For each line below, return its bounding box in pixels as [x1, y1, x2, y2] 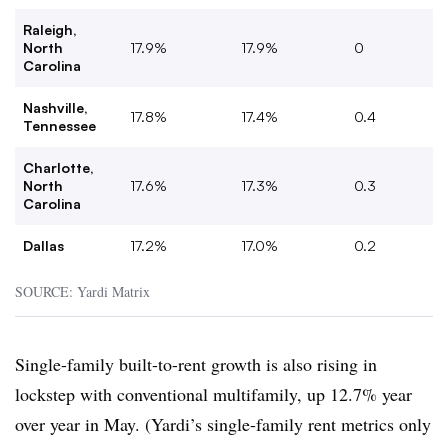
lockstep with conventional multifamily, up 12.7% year [15, 381, 412, 406]
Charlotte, [23, 158, 94, 176]
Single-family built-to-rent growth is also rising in [15, 351, 377, 376]
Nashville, [23, 98, 88, 116]
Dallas [23, 236, 64, 254]
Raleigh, [23, 20, 77, 38]
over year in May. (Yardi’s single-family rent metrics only [15, 411, 431, 436]
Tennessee [23, 116, 96, 134]
